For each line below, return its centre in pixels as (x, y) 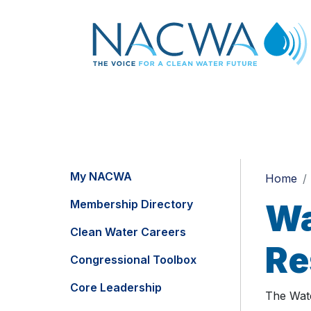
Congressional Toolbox (133, 260)
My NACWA (101, 177)
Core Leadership (116, 288)
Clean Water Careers (128, 232)
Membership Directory (132, 204)
